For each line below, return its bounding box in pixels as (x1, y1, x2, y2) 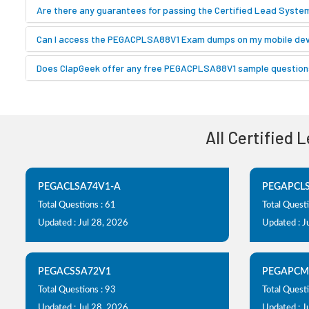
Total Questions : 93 (38, 286, 116, 295)
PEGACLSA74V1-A (38, 182, 121, 192)
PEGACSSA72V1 (38, 267, 111, 277)
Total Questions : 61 (38, 201, 116, 210)
